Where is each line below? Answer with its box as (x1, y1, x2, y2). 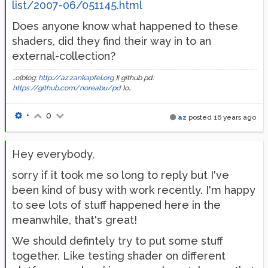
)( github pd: (114, 74, 154, 82)
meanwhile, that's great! (12, 214, 137, 226)
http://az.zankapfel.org (38, 74, 114, 82)
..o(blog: (13, 74, 38, 82)
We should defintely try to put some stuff (12, 234, 223, 247)
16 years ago (214, 113, 256, 121)
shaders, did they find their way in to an (12, 35, 211, 47)
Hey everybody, (12, 148, 95, 160)
